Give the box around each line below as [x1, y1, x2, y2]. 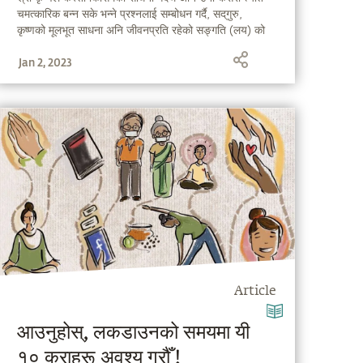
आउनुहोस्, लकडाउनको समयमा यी [17, 323, 250, 344]
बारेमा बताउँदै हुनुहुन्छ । [17, 40, 111, 53]
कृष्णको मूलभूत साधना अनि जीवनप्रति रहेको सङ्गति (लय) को [17, 23, 266, 36]
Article [234, 285, 277, 299]
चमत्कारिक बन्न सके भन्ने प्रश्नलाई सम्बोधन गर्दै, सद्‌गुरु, [17, 7, 243, 20]
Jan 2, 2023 [19, 55, 73, 70]
